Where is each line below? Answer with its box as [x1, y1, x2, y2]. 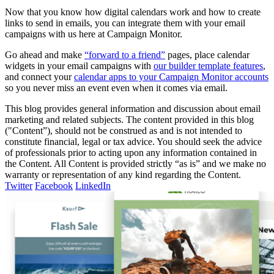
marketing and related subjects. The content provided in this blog [5, 114, 254, 125]
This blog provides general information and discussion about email [5, 103, 261, 114]
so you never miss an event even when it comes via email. [5, 83, 228, 94]
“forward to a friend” [84, 50, 165, 61]
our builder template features [154, 61, 263, 72]
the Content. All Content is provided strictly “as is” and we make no [5, 158, 266, 169]
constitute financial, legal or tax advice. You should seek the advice [5, 136, 262, 147]
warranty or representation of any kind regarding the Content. [5, 169, 241, 180]
